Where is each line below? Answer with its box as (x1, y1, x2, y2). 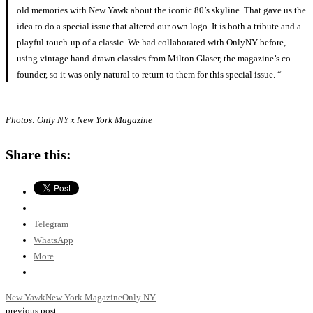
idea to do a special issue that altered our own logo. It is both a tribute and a (17, 20, 302, 31)
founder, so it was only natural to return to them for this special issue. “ (17, 68, 282, 80)
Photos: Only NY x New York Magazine (6, 114, 152, 125)
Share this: (6, 146, 71, 162)
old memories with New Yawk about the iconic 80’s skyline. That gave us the (17, 4, 307, 15)
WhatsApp (34, 234, 73, 245)
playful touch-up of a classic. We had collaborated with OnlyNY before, (17, 36, 286, 48)
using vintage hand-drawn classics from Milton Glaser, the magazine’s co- (17, 52, 294, 64)
